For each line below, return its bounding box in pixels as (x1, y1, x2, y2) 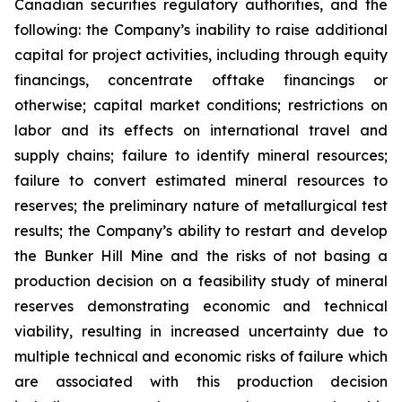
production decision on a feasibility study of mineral (14, 272, 388, 290)
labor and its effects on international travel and (14, 121, 388, 139)
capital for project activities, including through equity (14, 46, 388, 64)
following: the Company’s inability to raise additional (14, 21, 388, 39)
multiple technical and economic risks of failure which (14, 347, 388, 365)
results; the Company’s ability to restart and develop (14, 222, 388, 240)
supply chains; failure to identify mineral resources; (14, 146, 388, 164)
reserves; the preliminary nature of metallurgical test (14, 197, 388, 214)
